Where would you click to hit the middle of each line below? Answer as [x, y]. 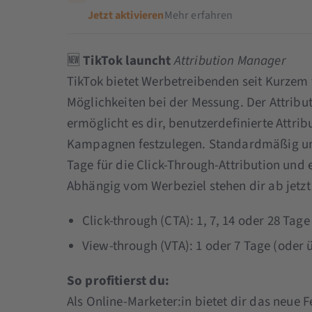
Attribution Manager [230, 61]
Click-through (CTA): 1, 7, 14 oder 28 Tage [196, 221]
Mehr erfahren [198, 15]
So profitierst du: [118, 281]
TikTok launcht [128, 61]
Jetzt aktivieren [126, 15]
